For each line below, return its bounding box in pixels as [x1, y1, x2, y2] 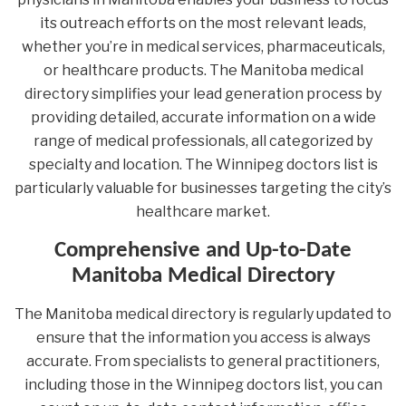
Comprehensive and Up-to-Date [54, 238, 352, 262]
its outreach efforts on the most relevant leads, [40, 14, 366, 32]
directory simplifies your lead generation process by [24, 84, 382, 102]
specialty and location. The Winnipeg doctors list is [28, 155, 378, 173]
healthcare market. [136, 202, 270, 220]
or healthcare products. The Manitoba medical [43, 61, 363, 79]
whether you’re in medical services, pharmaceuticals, [21, 37, 385, 55]
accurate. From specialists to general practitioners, [26, 352, 380, 370]
